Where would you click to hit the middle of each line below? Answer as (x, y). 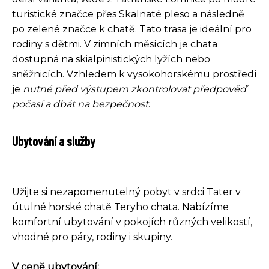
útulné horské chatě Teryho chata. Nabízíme (120, 207)
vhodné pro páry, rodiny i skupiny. (92, 237)
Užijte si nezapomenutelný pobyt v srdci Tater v (126, 192)
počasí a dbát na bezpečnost (80, 104)
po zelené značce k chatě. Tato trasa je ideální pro (132, 29)
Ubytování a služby (53, 140)
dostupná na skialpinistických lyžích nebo (111, 59)
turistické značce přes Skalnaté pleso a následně (128, 14)
